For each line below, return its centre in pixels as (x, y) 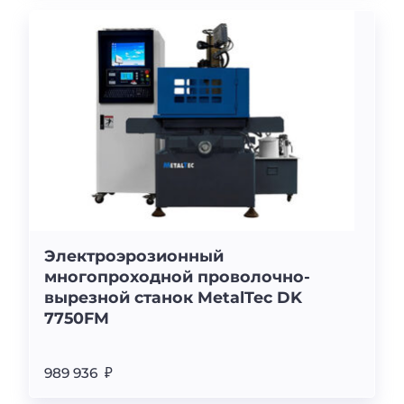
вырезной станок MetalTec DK (173, 298)
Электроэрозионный (134, 256)
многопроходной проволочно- (177, 277)
